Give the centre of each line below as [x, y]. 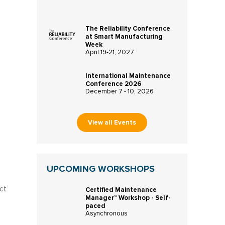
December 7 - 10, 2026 [119, 92]
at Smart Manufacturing [124, 37]
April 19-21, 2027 [109, 52]
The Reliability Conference [128, 29]
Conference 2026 [113, 84]
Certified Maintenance [121, 190]
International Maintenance [128, 76]
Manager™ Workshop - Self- [128, 198]
